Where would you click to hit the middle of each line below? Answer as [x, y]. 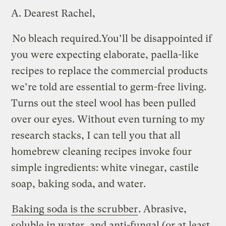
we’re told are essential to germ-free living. [109, 87]
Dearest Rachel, [60, 13]
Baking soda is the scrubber [75, 209]
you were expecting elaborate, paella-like [105, 54]
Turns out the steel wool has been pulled [104, 103]
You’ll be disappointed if [157, 38]
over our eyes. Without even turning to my [108, 119]
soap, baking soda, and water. [79, 184]
